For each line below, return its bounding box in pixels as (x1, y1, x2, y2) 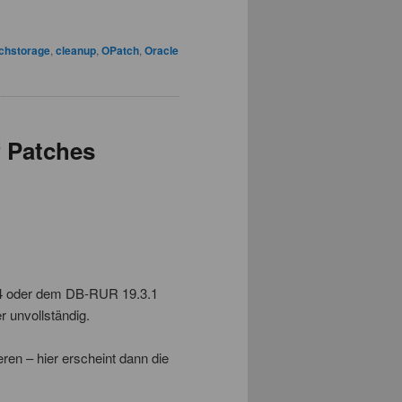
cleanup (56, 41, 96, 58)
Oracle (144, 41, 179, 58)
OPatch (101, 41, 139, 58)
